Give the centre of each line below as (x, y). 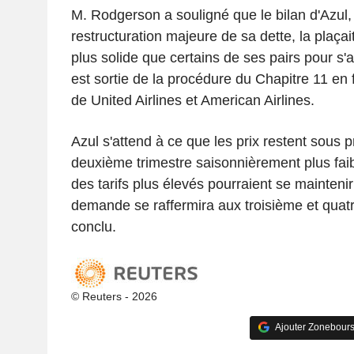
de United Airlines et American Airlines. (192, 100)
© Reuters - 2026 (114, 296)
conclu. (93, 226)
